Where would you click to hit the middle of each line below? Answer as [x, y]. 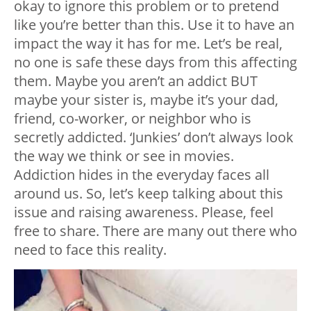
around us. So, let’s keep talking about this [149, 194]
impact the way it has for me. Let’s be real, [148, 44]
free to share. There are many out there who [155, 231]
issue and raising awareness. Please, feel [144, 212]
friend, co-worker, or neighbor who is [133, 119]
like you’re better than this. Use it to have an [154, 25]
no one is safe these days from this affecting [155, 62]
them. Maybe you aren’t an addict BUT [136, 81]
